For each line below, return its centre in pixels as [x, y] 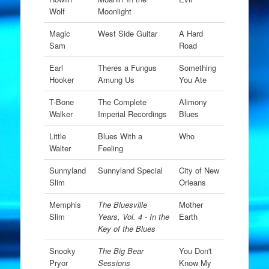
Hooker [61, 80]
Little [57, 136]
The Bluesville [122, 204]
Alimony [193, 102]
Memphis [65, 204]
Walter [60, 148]
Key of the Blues [126, 228]
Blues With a [120, 136]
